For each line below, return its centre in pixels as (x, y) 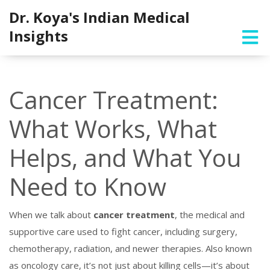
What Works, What (113, 129)
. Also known (227, 248)
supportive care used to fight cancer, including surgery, (123, 231)
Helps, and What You (125, 158)
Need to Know (88, 187)
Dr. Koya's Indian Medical (99, 17)
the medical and (212, 215)
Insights (39, 36)
